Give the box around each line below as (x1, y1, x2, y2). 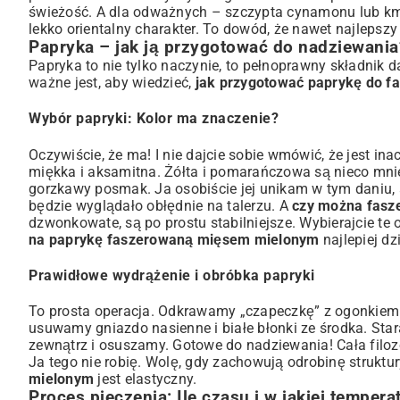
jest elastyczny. (94, 371, 197, 388)
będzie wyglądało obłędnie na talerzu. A (29, 196, 292, 214)
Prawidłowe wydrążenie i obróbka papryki (29, 266, 315, 284)
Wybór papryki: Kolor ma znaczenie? (29, 110, 279, 128)
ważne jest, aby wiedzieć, (29, 74, 196, 92)
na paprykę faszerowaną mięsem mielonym (29, 230, 320, 248)
